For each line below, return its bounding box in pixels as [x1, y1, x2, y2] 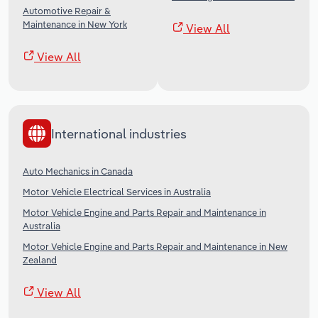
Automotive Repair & [23, 5, 111, 17]
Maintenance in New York [23, 18, 127, 31]
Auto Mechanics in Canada [23, 165, 133, 177]
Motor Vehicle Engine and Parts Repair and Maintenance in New [23, 241, 287, 253]
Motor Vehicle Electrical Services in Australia [23, 186, 211, 198]
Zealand [23, 254, 57, 266]
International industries [51, 125, 187, 142]
